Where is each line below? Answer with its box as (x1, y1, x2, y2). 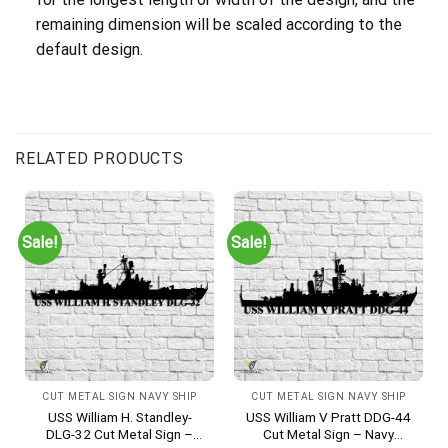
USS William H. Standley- (47, 409, 192, 426)
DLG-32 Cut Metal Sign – (46, 426, 193, 443)
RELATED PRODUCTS (15, 149, 184, 169)
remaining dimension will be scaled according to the (35, 14, 402, 34)
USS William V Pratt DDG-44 (246, 409, 411, 426)
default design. (35, 39, 143, 59)
